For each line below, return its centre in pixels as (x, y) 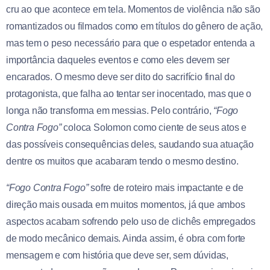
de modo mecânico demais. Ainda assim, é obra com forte (126, 238)
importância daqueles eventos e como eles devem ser (118, 60)
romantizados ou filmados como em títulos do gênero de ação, (135, 26)
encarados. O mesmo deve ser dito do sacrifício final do (121, 77)
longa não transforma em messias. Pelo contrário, (110, 110)
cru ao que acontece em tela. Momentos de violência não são (133, 9)
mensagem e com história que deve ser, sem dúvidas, (117, 255)
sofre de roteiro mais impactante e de (167, 187)
